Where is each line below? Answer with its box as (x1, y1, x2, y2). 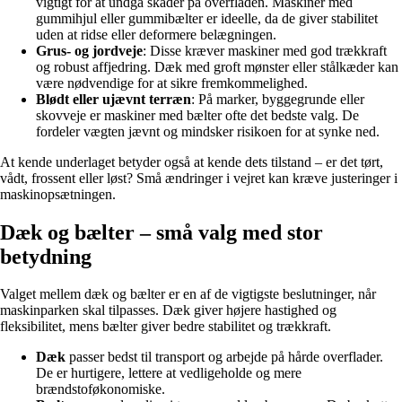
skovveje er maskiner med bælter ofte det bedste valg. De (36, 107, 359, 123)
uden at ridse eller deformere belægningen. (36, 26, 276, 42)
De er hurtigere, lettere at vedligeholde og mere (36, 365, 301, 381)
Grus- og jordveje (36, 42, 143, 58)
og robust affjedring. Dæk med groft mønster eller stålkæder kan (36, 58, 398, 74)
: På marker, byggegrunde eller (191, 91, 364, 107)
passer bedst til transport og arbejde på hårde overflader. (66, 349, 383, 365)
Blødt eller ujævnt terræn (36, 91, 191, 107)
